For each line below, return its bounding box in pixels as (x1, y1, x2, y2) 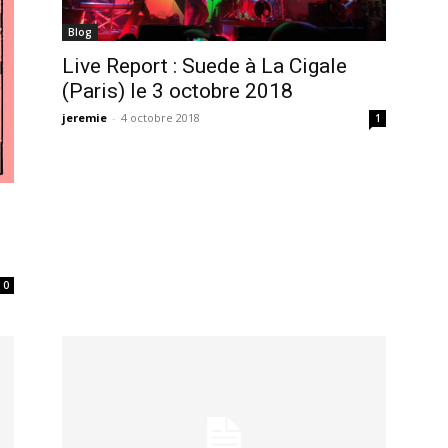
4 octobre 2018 (121, 110, 200, 126)
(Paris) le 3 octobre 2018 (62, 79, 293, 104)
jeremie (62, 110, 107, 126)
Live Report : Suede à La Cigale (62, 54, 347, 79)
